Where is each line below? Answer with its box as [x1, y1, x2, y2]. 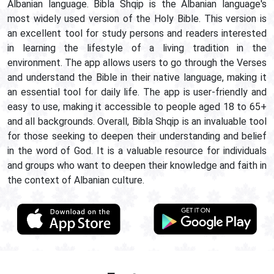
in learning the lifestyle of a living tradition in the [7, 42, 267, 54]
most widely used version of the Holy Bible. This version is [7, 13, 267, 24]
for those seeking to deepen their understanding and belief [7, 130, 267, 142]
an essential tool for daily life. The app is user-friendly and [7, 86, 267, 98]
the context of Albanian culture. [7, 174, 144, 186]
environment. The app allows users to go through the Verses [7, 57, 267, 68]
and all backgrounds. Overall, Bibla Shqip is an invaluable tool [7, 116, 267, 127]
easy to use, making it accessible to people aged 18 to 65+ [7, 101, 267, 113]
